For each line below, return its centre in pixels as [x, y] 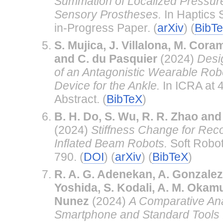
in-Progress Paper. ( [106, 28]
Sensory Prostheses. [108, 14]
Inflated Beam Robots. [111, 143]
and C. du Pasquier [106, 58]
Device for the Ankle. [107, 85]
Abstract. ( [80, 99]
